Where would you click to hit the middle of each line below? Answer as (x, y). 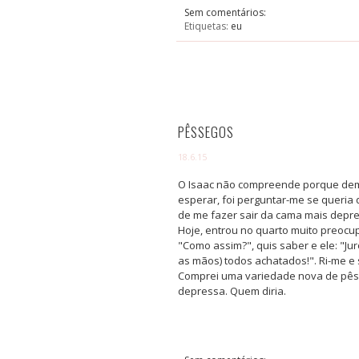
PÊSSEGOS (206, 132)
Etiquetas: (208, 26)
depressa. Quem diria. (232, 290)
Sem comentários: (226, 13)
